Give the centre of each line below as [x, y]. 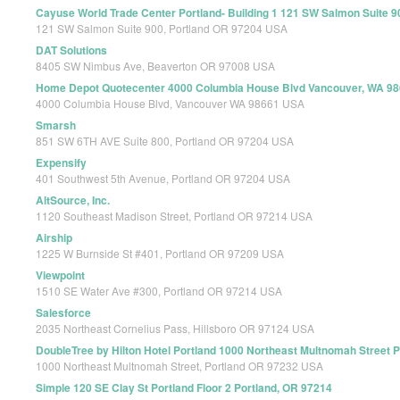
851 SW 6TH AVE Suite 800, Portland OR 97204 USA [165, 141]
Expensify [61, 163]
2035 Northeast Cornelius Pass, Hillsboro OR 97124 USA [175, 329]
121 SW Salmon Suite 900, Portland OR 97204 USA [162, 29]
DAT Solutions [71, 50]
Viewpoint [60, 275]
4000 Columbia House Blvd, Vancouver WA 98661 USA [170, 104]
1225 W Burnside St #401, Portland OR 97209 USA [160, 254]
